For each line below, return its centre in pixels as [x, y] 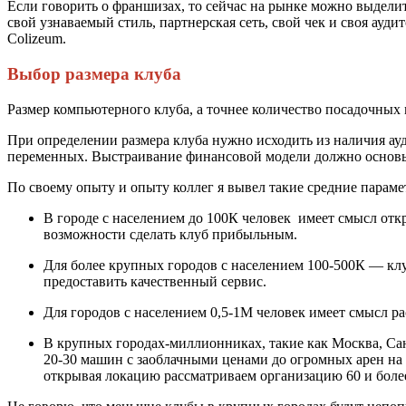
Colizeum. [37, 39]
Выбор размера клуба [94, 73]
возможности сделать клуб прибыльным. [170, 234]
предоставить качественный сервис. [155, 281]
